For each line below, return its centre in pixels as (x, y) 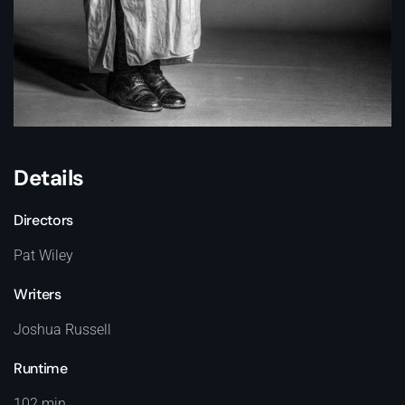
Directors (44, 221)
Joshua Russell (62, 330)
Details (49, 178)
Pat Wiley (43, 256)
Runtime (41, 369)
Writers (38, 295)
